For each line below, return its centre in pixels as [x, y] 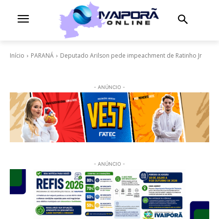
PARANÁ [42, 55]
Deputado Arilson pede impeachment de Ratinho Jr [131, 55]
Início [17, 55]
